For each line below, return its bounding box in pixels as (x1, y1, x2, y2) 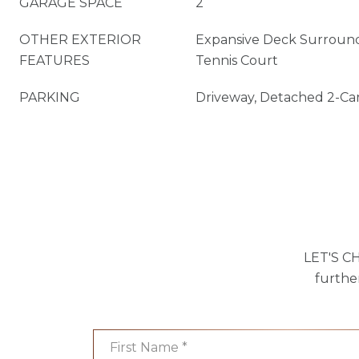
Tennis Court (196, 53, 278, 68)
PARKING (19, 90, 80, 105)
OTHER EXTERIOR (19, 32, 141, 47)
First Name (93, 332, 162, 347)
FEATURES (19, 53, 90, 68)
